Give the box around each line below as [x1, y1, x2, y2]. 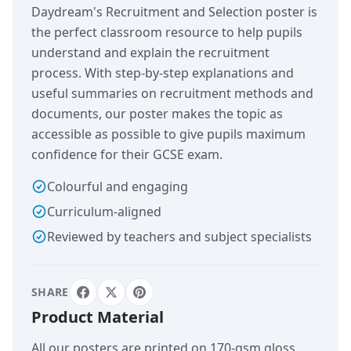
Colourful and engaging [47, 178, 188, 196]
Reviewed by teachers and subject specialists [47, 228, 312, 246]
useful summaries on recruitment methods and [31, 85, 313, 103]
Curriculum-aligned [47, 203, 161, 221]
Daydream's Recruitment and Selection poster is [31, 3, 317, 21]
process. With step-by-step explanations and [31, 64, 294, 82]
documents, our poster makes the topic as [31, 105, 283, 123]
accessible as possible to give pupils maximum [31, 125, 306, 143]
